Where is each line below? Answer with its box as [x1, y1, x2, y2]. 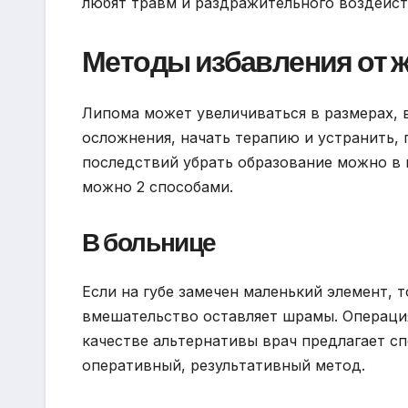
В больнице [82, 224, 216, 260]
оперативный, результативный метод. [82, 356, 365, 375]
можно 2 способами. [82, 177, 233, 196]
